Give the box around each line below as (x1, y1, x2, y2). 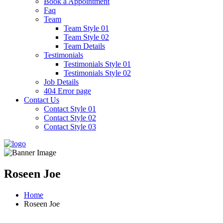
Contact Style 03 (44, 122, 96, 131)
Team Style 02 (64, 33, 109, 41)
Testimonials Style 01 (64, 60, 131, 68)
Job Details (44, 78, 79, 86)
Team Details (64, 42, 105, 50)
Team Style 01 (64, 24, 109, 32)
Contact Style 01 (44, 105, 96, 113)
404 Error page (44, 87, 91, 95)
